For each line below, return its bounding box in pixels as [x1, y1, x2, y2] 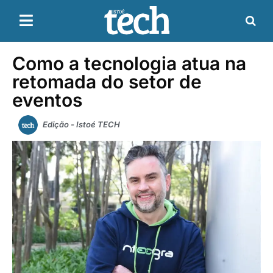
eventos [12, 88, 82, 111]
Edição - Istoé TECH [43, 119, 120, 129]
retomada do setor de [12, 70, 202, 93]
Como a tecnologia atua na [12, 52, 246, 74]
